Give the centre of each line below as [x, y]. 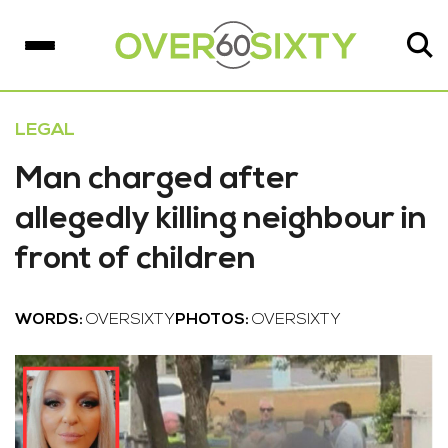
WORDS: [50, 320]
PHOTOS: [213, 320]
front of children [135, 260]
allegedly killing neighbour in [221, 220]
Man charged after [157, 180]
